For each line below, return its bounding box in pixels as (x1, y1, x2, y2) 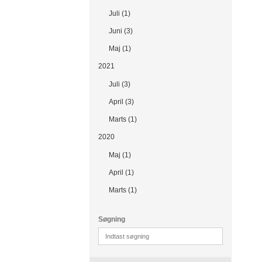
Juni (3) (108, 26, 133, 35)
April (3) (108, 97, 134, 106)
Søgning (98, 215, 126, 224)
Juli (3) (108, 80, 130, 88)
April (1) (108, 168, 134, 177)
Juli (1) (108, 9, 130, 18)
